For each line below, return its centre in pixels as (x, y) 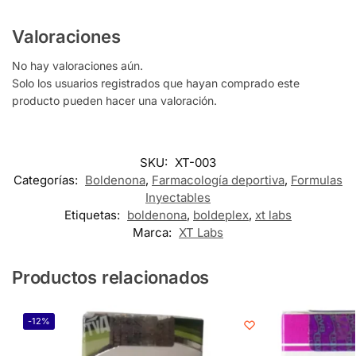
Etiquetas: (94, 215)
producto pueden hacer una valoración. (114, 101)
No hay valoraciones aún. (77, 66)
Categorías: (47, 180)
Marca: (154, 233)
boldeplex (221, 215)
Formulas (317, 180)
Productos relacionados (111, 278)
